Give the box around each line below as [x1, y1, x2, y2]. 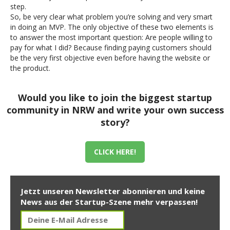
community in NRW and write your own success [6, 103, 224, 116]
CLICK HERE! [94, 146, 136, 157]
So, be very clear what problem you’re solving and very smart [10, 11, 213, 22]
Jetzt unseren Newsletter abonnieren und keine [21, 185, 205, 196]
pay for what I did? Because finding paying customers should [10, 42, 212, 52]
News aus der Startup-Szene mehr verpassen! [21, 196, 198, 207]
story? [100, 116, 130, 128]
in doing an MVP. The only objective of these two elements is [10, 22, 214, 32]
